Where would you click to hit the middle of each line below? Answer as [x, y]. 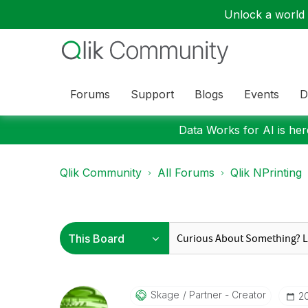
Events [262, 94]
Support [152, 94]
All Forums [186, 173]
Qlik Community [101, 173]
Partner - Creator [226, 295]
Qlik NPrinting [266, 173]
